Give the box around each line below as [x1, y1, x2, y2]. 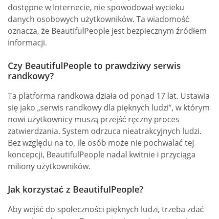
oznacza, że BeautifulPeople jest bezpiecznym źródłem [8, 25, 207, 37]
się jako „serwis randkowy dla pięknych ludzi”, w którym [8, 102, 210, 113]
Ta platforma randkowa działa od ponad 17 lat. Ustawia [8, 90, 210, 102]
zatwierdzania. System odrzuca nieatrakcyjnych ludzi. [8, 126, 201, 137]
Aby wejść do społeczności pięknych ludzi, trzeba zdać [8, 204, 204, 215]
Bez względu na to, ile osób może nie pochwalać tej [8, 137, 194, 149]
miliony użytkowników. [8, 161, 90, 172]
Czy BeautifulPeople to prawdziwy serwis [8, 60, 181, 72]
